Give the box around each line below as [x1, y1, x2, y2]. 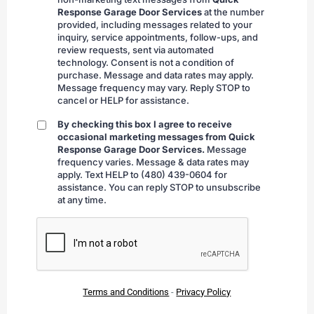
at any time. [57, 194, 107, 206]
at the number [202, 6, 264, 18]
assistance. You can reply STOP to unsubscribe [57, 182, 261, 193]
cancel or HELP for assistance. [57, 95, 189, 107]
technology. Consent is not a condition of [57, 57, 234, 69]
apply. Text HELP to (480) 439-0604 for [57, 169, 227, 181]
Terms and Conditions [83, 287, 170, 298]
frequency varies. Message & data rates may [57, 156, 249, 168]
